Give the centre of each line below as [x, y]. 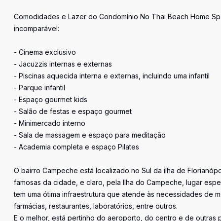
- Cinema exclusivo [45, 52]
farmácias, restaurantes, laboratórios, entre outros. [96, 206]
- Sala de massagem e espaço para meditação [90, 135]
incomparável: [37, 28]
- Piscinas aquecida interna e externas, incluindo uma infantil [112, 76]
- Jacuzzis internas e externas [63, 64]
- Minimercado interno [50, 123]
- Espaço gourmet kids [51, 99]
